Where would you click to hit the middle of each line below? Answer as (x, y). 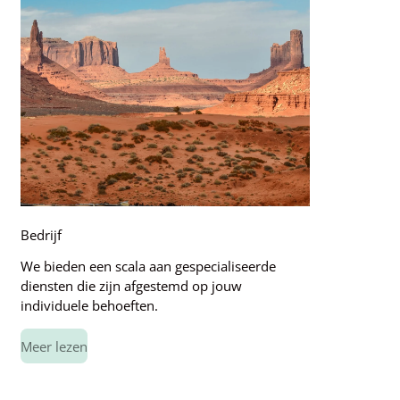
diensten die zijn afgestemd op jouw (131, 285)
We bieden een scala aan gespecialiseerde (148, 266)
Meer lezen (54, 346)
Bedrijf (41, 234)
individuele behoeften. (89, 305)
